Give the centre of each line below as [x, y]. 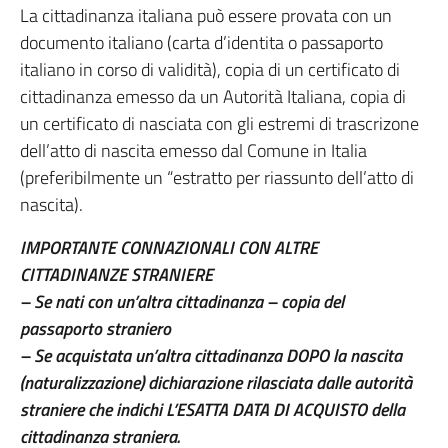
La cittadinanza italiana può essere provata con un [206, 15]
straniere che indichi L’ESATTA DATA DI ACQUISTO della [212, 409]
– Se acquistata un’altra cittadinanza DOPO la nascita [211, 355]
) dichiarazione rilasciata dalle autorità [276, 382]
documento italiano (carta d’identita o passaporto [201, 42]
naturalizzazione [82, 382]
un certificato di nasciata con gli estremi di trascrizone [219, 123]
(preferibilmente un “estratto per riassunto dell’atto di [217, 177]
